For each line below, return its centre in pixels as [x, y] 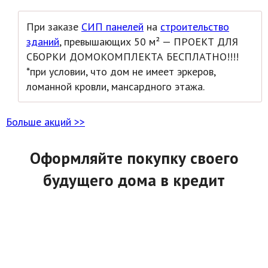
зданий [43, 42]
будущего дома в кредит [134, 180]
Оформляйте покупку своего [134, 158]
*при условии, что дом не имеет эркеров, [121, 72]
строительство [195, 27]
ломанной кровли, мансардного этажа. [115, 87]
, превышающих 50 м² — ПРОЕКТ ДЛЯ [149, 42]
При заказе [54, 27]
